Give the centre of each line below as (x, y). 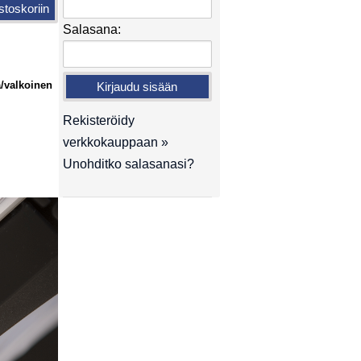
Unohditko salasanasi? (128, 164)
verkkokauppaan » (115, 142)
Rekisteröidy (98, 120)
